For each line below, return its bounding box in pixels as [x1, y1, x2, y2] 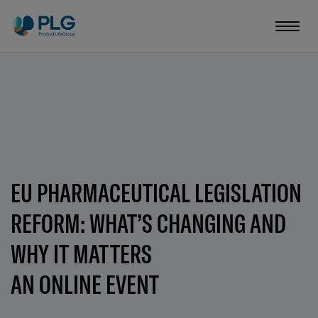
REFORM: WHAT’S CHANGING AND [11, 207, 286, 239]
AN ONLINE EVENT [11, 268, 159, 300]
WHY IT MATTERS [11, 238, 152, 270]
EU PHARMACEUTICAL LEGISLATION [11, 177, 302, 209]
